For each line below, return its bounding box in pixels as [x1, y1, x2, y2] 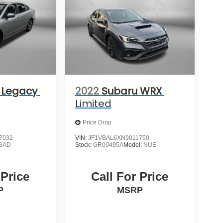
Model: [123, 141, 143, 148]
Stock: [75, 141, 93, 148]
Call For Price [91, 169, 169, 183]
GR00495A [93, 141, 123, 148]
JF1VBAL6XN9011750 [88, 134, 149, 141]
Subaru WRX [101, 84, 162, 98]
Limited [75, 96, 111, 111]
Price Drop [82, 119, 111, 126]
